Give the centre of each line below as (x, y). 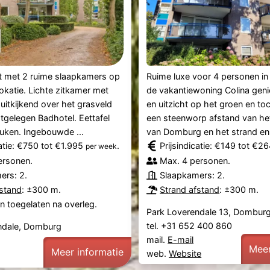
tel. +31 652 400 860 (191, 226)
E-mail (181, 240)
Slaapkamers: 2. (193, 175)
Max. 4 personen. (195, 161)
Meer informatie (87, 252)
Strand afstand (190, 190)
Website (185, 253)
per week (101, 146)
